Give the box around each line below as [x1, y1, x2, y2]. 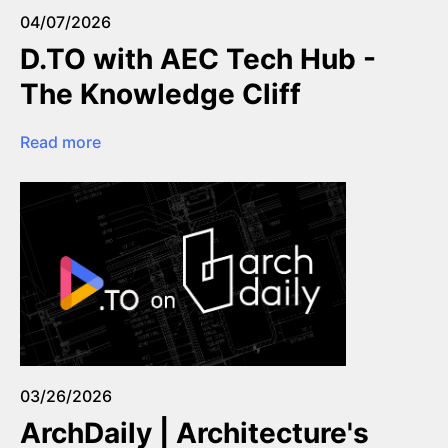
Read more [20, 131, 101, 152]
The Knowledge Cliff [20, 76, 301, 111]
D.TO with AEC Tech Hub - [20, 41, 376, 76]
